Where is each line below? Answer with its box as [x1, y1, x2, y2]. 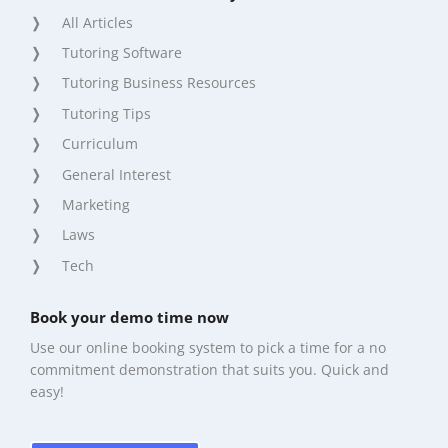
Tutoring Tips [62, 103, 151, 123]
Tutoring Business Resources [62, 73, 256, 93]
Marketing [62, 195, 130, 215]
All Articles [62, 12, 133, 32]
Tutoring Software [62, 43, 182, 63]
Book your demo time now [30, 307, 229, 328]
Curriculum [62, 134, 138, 154]
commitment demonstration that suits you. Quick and [30, 359, 389, 379]
